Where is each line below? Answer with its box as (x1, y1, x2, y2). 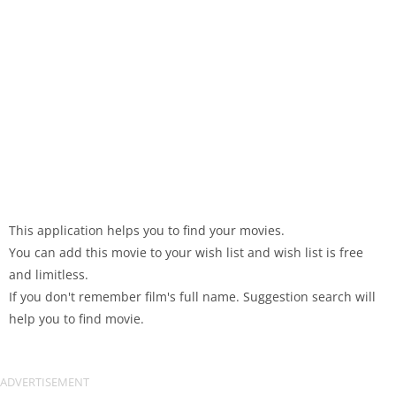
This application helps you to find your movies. (9, 222, 285, 239)
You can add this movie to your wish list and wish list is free (9, 244, 363, 261)
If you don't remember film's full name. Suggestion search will (9, 288, 376, 305)
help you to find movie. (9, 310, 144, 327)
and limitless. (9, 266, 88, 283)
